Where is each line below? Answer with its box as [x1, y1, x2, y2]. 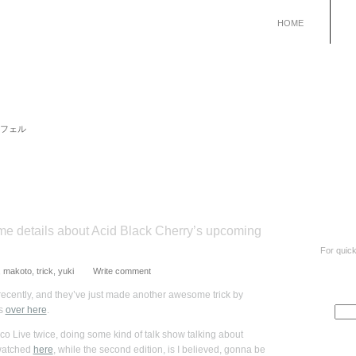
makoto [2, 266, 32, 276]
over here [5, 304, 47, 315]
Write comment [92, 266, 151, 276]
